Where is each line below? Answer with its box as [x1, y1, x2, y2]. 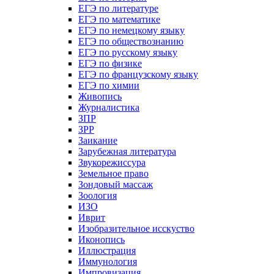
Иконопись [78, 234, 125, 245]
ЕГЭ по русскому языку [78, 46, 177, 57]
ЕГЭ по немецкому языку [78, 24, 185, 35]
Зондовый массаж [78, 179, 153, 190]
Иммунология [78, 256, 137, 267]
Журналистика [78, 102, 139, 113]
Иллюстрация [78, 245, 136, 256]
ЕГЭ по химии [78, 80, 139, 91]
